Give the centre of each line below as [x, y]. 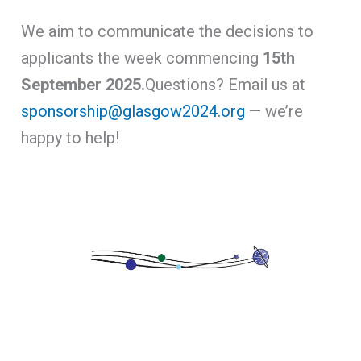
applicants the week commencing [142, 58]
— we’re [274, 111]
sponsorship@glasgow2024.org [133, 111]
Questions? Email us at [226, 84]
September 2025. [83, 84]
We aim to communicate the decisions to [168, 31]
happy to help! [71, 137]
